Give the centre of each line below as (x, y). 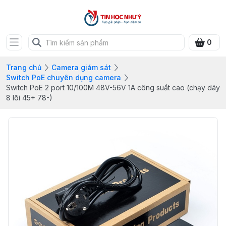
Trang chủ (24, 67)
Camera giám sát (81, 67)
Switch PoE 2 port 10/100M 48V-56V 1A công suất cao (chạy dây (113, 88)
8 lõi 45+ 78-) (29, 98)
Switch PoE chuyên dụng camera (64, 77)
